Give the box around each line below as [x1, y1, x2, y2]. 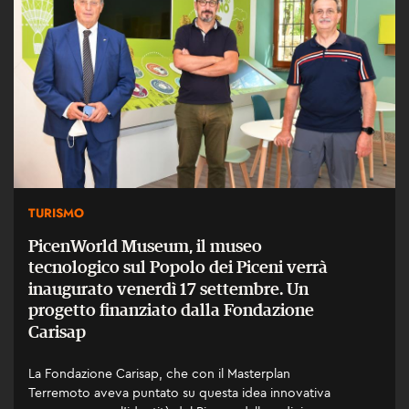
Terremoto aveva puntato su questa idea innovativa [28, 384, 330, 402]
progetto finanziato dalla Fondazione [28, 301, 314, 320]
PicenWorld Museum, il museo [28, 237, 262, 256]
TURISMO [28, 204, 84, 222]
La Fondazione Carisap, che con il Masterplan [28, 365, 290, 383]
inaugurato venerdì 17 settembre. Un [28, 280, 309, 299]
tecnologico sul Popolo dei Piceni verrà [28, 258, 328, 277]
